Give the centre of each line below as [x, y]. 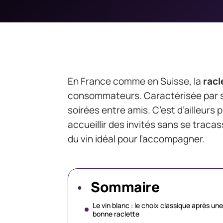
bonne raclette [116, 214]
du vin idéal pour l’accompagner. [136, 139]
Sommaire [125, 187]
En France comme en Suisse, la [135, 81]
